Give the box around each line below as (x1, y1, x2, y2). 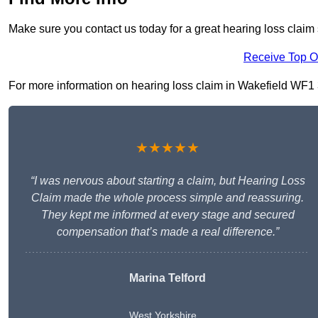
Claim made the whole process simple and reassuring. (31, 192, 304, 204)
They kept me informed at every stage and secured (40, 209, 295, 221)
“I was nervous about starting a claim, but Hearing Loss (30, 175, 305, 187)
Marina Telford (129, 272, 206, 285)
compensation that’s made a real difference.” (56, 226, 279, 238)
